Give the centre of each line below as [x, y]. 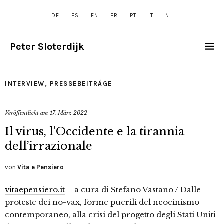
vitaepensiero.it [35, 190]
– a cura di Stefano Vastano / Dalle [133, 190]
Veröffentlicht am [27, 113]
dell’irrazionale [49, 146]
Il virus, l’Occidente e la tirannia [95, 132]
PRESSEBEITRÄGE [81, 84]
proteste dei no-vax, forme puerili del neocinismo [102, 202]
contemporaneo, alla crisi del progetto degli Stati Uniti [110, 215]
